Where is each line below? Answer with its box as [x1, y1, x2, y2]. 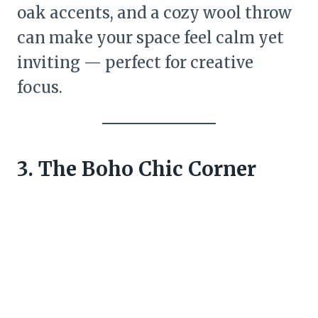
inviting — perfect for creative [17, 53, 253, 73]
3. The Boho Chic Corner [17, 156, 256, 182]
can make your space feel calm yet [17, 28, 284, 48]
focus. [17, 77, 62, 98]
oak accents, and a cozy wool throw [17, 3, 292, 23]
